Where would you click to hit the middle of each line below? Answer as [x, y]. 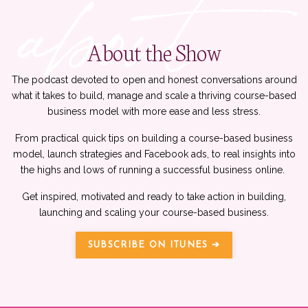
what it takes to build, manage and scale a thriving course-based [154, 96]
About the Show [154, 52]
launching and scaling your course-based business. [154, 213]
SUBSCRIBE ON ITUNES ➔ [154, 245]
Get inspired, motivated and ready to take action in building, [154, 197]
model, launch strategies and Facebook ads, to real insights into [154, 154]
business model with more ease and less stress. [154, 112]
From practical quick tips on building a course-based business [154, 139]
